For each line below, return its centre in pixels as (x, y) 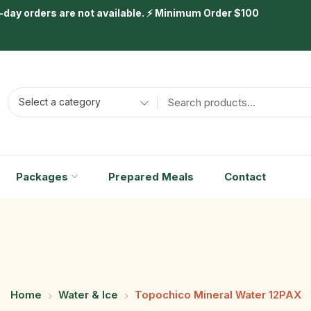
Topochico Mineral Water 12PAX (218, 295)
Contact (245, 176)
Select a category (59, 102)
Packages (42, 176)
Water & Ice (88, 295)
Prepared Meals (151, 176)
